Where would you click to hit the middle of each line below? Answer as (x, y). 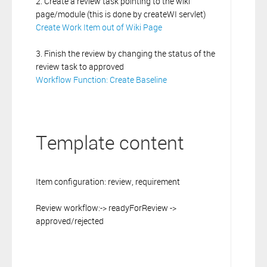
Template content (110, 142)
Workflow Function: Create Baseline (101, 79)
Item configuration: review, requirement (108, 181)
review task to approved (80, 66)
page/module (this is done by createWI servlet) (121, 14)
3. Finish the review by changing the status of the (125, 53)
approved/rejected (70, 221)
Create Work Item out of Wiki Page (99, 27)
